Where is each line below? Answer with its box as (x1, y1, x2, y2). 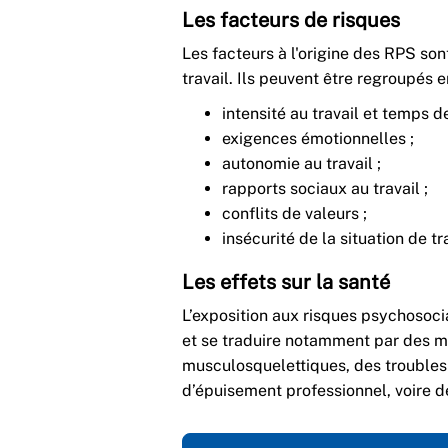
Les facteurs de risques (182, 7, 400, 32)
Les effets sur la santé (182, 269, 390, 294)
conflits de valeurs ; (222, 203, 367, 223)
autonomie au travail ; (222, 153, 381, 173)
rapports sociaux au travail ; (222, 178, 428, 198)
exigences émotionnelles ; (222, 128, 414, 148)
